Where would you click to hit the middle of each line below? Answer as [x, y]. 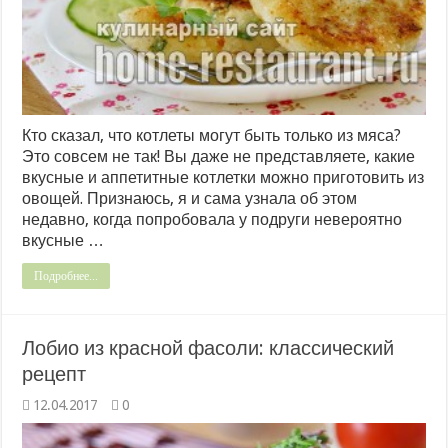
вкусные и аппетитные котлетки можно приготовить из [223, 177]
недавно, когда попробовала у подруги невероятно [212, 219]
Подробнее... [66, 275]
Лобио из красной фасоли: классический [208, 347]
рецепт [54, 373]
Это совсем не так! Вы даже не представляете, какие [219, 156]
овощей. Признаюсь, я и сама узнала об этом [190, 198]
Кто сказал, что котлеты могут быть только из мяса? [212, 135]
